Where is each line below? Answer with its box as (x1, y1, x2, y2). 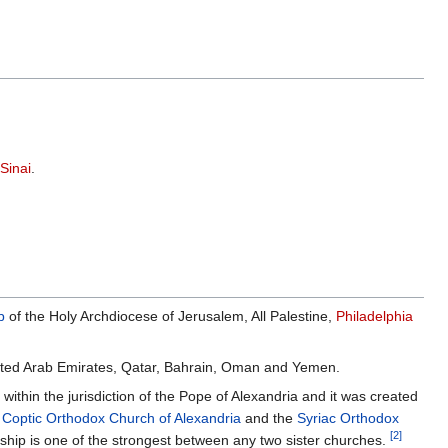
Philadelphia (336, 308, 413, 325)
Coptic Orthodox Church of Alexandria (2, 410, 241, 427)
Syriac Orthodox (297, 410, 399, 427)
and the (241, 410, 297, 427)
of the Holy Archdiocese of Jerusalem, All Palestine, (5, 308, 336, 325)
